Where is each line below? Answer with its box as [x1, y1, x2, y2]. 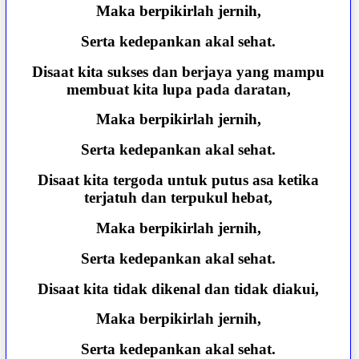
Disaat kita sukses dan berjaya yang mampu [32, 63, 325, 80]
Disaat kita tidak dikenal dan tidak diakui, [38, 280, 320, 297]
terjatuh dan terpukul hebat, [84, 189, 273, 207]
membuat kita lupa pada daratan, [66, 80, 291, 98]
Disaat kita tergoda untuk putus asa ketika [38, 171, 320, 189]
